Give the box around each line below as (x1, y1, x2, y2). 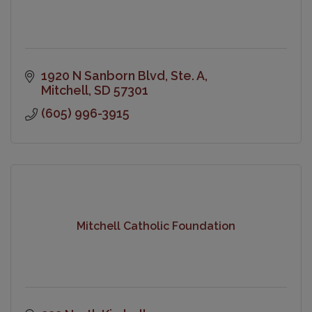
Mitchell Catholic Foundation (77, 219, 235, 233)
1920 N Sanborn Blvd (40, 68, 165, 83)
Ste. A (170, 68, 205, 83)
